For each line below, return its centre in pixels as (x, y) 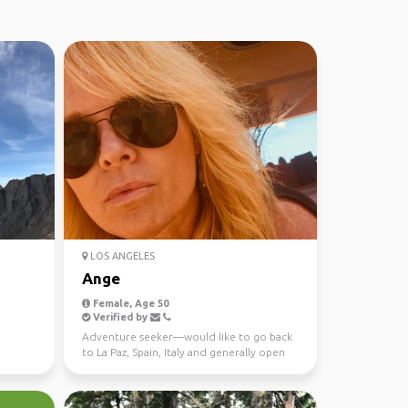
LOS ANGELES (121, 256)
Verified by (120, 317)
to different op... (124, 367)
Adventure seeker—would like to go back (187, 337)
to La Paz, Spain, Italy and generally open (183, 352)
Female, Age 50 (129, 303)
